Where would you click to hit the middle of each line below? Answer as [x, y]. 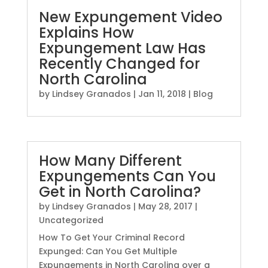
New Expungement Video [130, 17]
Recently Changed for [119, 64]
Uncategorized [71, 220]
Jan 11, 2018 [162, 94]
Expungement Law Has [122, 48]
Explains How [86, 33]
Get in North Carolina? [120, 192]
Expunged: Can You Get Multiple [108, 252]
